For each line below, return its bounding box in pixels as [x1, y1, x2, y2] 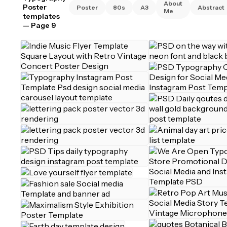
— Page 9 [23, 21, 56, 30]
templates [23, 12, 60, 21]
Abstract [198, 3, 224, 11]
